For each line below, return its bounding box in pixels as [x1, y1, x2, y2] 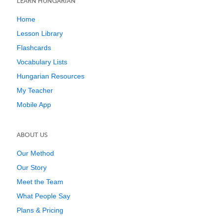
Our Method [17, 149, 54, 157]
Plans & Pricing [17, 206, 63, 214]
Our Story [17, 164, 47, 171]
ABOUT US [17, 131, 48, 138]
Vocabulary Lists [17, 58, 67, 66]
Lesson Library [17, 29, 63, 37]
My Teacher [17, 86, 53, 94]
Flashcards [17, 44, 51, 52]
